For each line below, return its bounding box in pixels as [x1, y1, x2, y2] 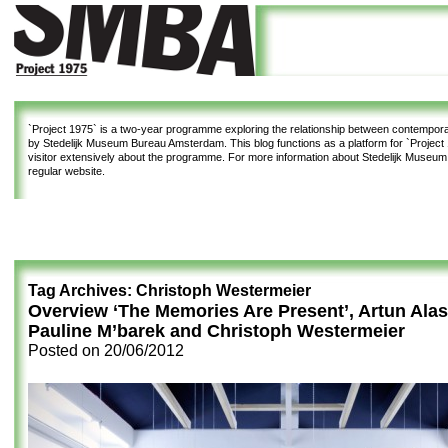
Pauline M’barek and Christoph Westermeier [28, 321, 405, 341]
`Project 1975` [28, 123, 97, 135]
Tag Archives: [28, 282, 136, 299]
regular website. [28, 165, 105, 177]
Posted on [28, 342, 104, 359]
